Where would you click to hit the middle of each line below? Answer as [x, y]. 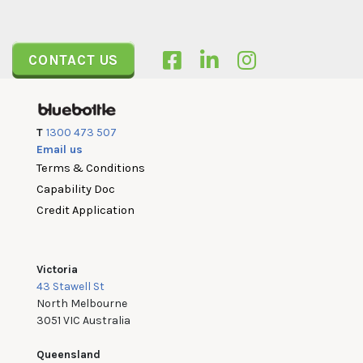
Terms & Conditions [91, 168]
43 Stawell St [70, 286]
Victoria [57, 269]
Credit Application [85, 210]
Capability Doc [76, 189]
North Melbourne [82, 303]
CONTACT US [74, 60]
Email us [60, 149]
